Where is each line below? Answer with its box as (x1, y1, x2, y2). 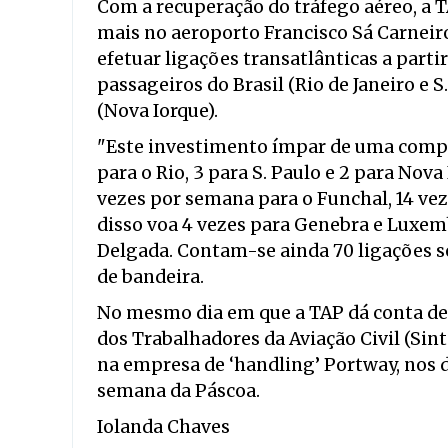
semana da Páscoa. (97, 380, 260, 402)
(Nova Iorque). (97, 100, 218, 122)
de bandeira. (97, 266, 204, 288)
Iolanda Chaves (97, 416, 230, 438)
